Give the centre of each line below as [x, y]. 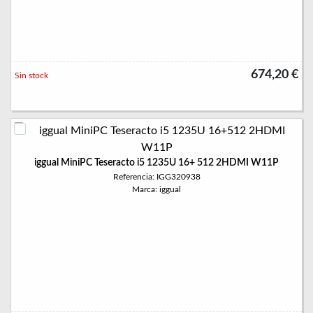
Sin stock [31, 75]
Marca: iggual [156, 189]
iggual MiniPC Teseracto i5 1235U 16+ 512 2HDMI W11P [156, 163]
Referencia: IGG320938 [156, 177]
